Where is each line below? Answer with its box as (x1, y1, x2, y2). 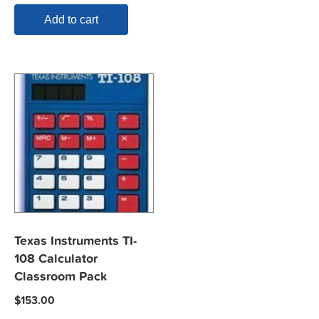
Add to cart (44, 14, 98, 26)
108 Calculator (14, 251, 98, 266)
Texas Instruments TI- (14, 233, 137, 249)
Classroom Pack (14, 268, 108, 284)
